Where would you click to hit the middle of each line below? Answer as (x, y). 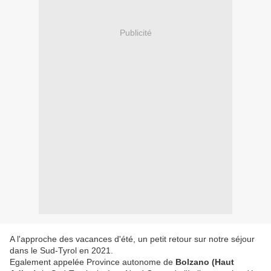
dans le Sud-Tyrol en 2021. (63, 251)
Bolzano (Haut (205, 262)
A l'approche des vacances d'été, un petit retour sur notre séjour (132, 239)
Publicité (135, 32)
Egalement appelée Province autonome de (93, 262)
